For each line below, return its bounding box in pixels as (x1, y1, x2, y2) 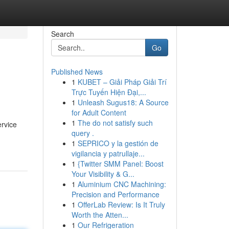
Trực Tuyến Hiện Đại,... (71, 87, 146, 97)
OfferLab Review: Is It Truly (77, 199, 165, 210)
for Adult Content (71, 107, 126, 118)
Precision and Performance (71, 189, 159, 199)
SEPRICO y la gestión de (77, 138, 158, 148)
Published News (51, 66, 103, 77)
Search (51, 29, 74, 39)
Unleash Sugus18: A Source (77, 97, 169, 107)
